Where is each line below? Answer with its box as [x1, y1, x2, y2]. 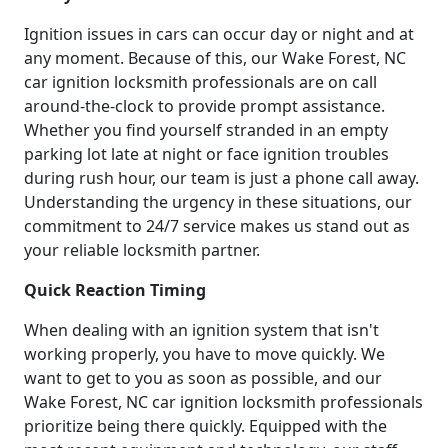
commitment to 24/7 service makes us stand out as [24, 214, 410, 237]
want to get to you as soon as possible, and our [24, 366, 382, 389]
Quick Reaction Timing [24, 278, 206, 301]
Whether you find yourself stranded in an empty [24, 118, 388, 141]
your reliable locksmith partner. [24, 238, 260, 261]
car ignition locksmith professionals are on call [24, 70, 377, 93]
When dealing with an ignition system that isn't [24, 318, 379, 341]
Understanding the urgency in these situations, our [24, 190, 412, 213]
